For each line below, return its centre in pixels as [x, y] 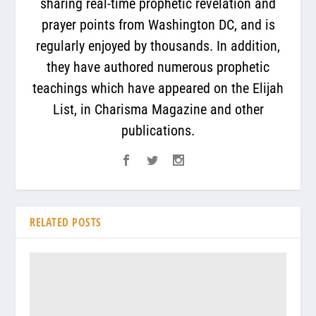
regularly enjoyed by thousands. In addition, [158, 45]
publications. [158, 130]
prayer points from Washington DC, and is [158, 24]
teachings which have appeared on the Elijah [158, 88]
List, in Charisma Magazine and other [158, 109]
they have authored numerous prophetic [158, 67]
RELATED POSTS [66, 222]
